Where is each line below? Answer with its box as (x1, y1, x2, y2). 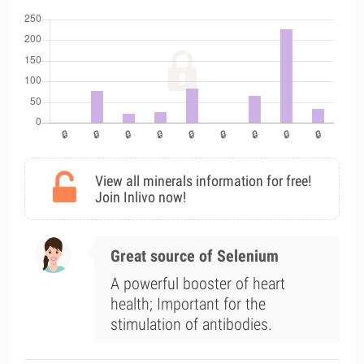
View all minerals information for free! (95, 172, 311, 189)
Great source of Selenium (110, 246, 279, 266)
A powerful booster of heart (110, 274, 285, 293)
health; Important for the (110, 294, 266, 314)
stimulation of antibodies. (110, 314, 272, 334)
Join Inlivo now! (95, 188, 186, 206)
